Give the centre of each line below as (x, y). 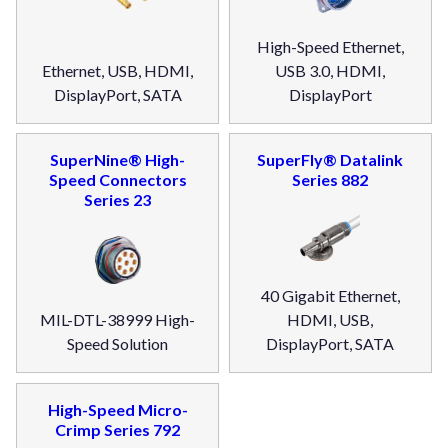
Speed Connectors (117, 180)
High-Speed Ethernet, (330, 46)
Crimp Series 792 (118, 429)
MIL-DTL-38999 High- (118, 320)
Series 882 (330, 180)
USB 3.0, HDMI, (330, 70)
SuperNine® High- (118, 160)
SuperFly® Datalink (330, 160)
